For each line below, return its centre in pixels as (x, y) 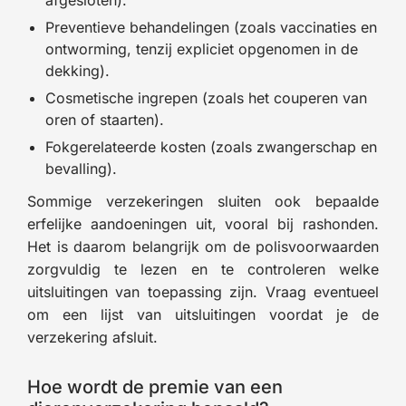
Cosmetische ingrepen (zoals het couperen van (206, 97)
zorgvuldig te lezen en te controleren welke (203, 269)
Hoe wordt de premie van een (155, 387)
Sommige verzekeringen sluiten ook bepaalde (203, 201)
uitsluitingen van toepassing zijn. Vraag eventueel (203, 291)
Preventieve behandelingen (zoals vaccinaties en (211, 27)
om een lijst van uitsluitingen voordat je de (203, 314)
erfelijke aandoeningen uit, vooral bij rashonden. (203, 223)
